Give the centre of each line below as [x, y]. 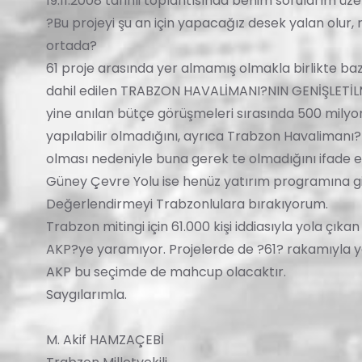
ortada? [72, 46]
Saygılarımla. [91, 295]
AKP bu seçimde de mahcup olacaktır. [166, 272]
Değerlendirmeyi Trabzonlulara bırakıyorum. [187, 204]
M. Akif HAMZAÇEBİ [112, 340]
